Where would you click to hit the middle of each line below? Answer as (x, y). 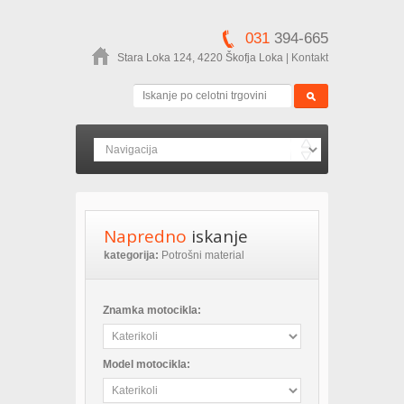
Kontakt (310, 58)
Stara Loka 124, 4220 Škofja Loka (200, 58)
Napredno (147, 236)
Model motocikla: (147, 364)
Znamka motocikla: (152, 310)
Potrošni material (202, 255)
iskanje (220, 236)
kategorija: (131, 255)
